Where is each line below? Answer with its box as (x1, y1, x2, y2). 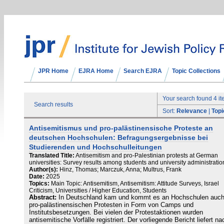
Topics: (29, 180, 49, 187)
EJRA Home (78, 67, 113, 74)
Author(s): (29, 166, 58, 173)
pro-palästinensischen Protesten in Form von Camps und (29, 201, 193, 208)
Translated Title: (29, 152, 74, 159)
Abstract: (29, 194, 56, 201)
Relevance (176, 107, 207, 114)
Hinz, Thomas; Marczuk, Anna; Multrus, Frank (59, 166, 181, 173)
